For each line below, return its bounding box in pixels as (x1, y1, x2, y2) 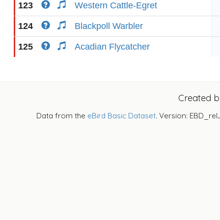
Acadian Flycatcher (75, 42, 150, 52)
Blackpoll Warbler (75, 21, 143, 31)
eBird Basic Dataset (87, 111, 156, 120)
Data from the (36, 111, 87, 120)
